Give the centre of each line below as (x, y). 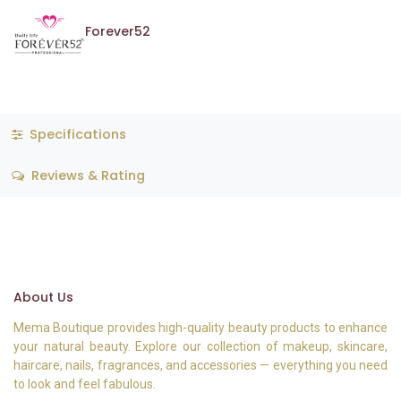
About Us (43, 298)
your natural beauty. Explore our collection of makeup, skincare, (200, 347)
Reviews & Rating (86, 176)
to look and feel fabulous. (85, 384)
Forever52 (118, 31)
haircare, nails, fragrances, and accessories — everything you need (200, 366)
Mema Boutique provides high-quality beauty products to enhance (200, 328)
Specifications (76, 134)
